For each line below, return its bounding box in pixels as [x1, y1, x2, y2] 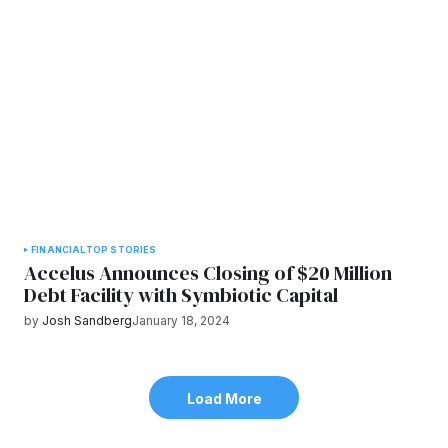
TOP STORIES [85, 244, 157, 256]
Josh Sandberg [42, 313, 132, 329]
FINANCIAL [31, 244, 86, 256]
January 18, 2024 [132, 313, 230, 329]
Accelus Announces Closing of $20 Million [24, 259, 392, 288]
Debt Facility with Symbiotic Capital [24, 281, 338, 310]
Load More [186, 389, 262, 407]
